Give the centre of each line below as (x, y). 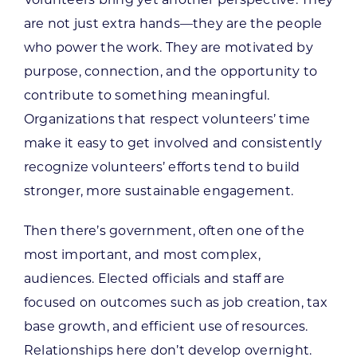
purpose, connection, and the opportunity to (171, 71)
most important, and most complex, (142, 254)
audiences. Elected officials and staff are (154, 278)
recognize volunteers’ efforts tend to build (162, 167)
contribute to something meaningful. (147, 95)
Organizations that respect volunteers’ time (167, 119)
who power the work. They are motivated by (168, 47)
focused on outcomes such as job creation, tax (175, 302)
